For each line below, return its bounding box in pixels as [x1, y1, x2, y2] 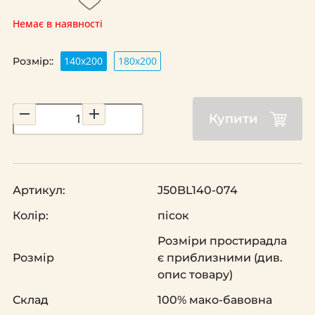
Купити [208, 111, 258, 127]
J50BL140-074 [157, 184, 238, 198]
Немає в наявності [13, 17, 103, 31]
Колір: [13, 209, 49, 223]
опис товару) [157, 268, 233, 282]
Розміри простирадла [157, 234, 287, 248]
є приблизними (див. [157, 251, 283, 265]
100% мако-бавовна [157, 293, 272, 307]
